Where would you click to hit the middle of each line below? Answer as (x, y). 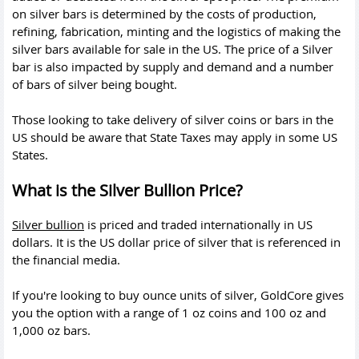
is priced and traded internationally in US (198, 224)
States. (30, 155)
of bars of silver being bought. (95, 84)
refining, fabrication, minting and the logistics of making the (176, 31)
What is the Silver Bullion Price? (127, 190)
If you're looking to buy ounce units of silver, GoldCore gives (178, 295)
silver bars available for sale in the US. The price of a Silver (172, 48)
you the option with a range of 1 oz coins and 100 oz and (169, 313)
